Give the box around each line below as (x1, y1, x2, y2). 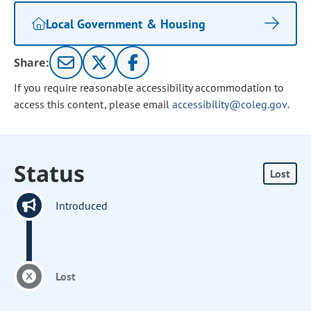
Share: (14, 55, 50, 70)
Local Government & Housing (46, 15, 205, 32)
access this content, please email (14, 97, 172, 111)
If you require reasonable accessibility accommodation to (14, 81, 285, 94)
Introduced (56, 199, 108, 212)
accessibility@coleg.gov (171, 97, 287, 111)
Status (14, 158, 85, 188)
